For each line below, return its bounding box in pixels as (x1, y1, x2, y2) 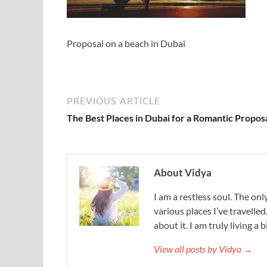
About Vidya (154, 166, 212, 179)
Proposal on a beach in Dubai (67, 38, 185, 49)
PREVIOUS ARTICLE (67, 95, 160, 106)
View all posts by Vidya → (154, 243, 253, 254)
